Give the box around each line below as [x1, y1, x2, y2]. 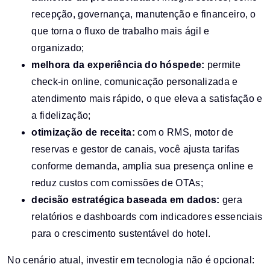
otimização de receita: [31, 127, 135, 138]
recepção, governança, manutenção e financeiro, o [31, 9, 256, 20]
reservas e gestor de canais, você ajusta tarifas [31, 144, 240, 155]
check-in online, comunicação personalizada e [31, 77, 238, 87]
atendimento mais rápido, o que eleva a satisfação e [31, 93, 263, 104]
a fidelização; [31, 110, 91, 121]
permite [204, 60, 240, 71]
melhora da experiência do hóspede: [31, 60, 205, 71]
